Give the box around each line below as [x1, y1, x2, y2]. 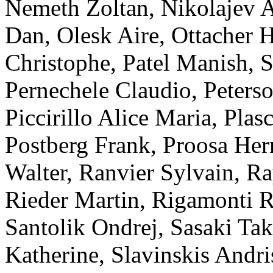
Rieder [5, 186, 68, 213]
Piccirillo [5, 104, 93, 131]
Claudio [115, 77, 191, 104]
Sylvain [160, 159, 234, 186]
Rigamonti [152, 186, 253, 213]
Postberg [5, 132, 88, 158]
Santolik [5, 214, 85, 241]
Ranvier [79, 159, 154, 186]
